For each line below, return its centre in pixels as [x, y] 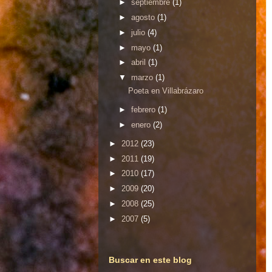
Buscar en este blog [150, 260]
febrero [144, 109]
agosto [144, 18]
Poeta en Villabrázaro [166, 90]
